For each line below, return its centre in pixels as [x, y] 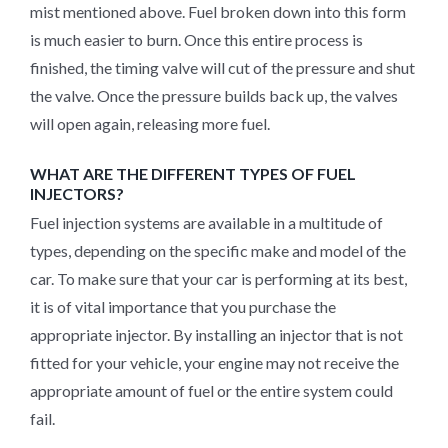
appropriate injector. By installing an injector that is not [216, 334]
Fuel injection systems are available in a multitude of [206, 222]
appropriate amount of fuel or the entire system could [211, 390]
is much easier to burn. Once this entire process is [196, 40]
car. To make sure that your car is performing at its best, [218, 278]
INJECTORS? [77, 194]
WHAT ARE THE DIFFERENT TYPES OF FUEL [193, 174]
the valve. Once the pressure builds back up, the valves [214, 96]
